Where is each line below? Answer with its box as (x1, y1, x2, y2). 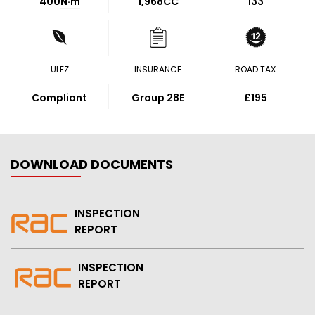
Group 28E (131, 91, 184, 105)
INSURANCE (134, 63, 181, 75)
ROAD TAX (235, 63, 276, 75)
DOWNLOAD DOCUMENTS (11, 155, 173, 173)
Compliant (32, 91, 88, 105)
